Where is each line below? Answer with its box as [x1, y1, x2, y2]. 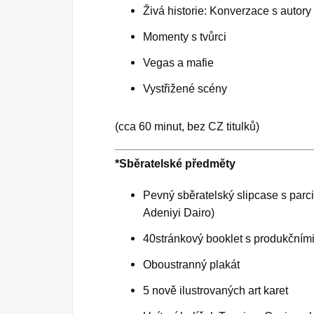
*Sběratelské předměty [115, 157, 235, 170]
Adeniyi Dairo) [143, 206, 214, 219]
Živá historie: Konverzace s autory [143, 4, 311, 17]
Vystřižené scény [143, 82, 227, 95]
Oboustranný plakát [143, 258, 240, 271]
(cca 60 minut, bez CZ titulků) [115, 120, 259, 132]
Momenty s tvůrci [143, 30, 226, 43]
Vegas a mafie [143, 56, 214, 69]
